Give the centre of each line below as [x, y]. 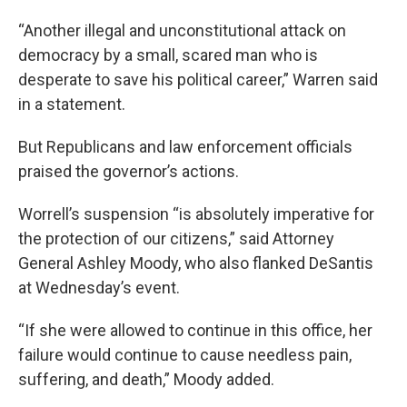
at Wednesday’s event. [99, 288]
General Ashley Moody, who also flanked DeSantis [196, 263]
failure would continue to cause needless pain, [185, 355]
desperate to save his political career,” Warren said [198, 79]
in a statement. [72, 104]
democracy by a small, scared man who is [168, 55]
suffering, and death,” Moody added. [146, 379]
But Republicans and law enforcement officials [185, 147]
